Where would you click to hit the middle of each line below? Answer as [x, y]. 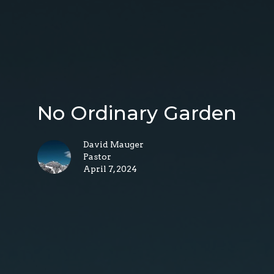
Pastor [97, 157]
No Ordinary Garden [137, 113]
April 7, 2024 [110, 169]
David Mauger [113, 145]
